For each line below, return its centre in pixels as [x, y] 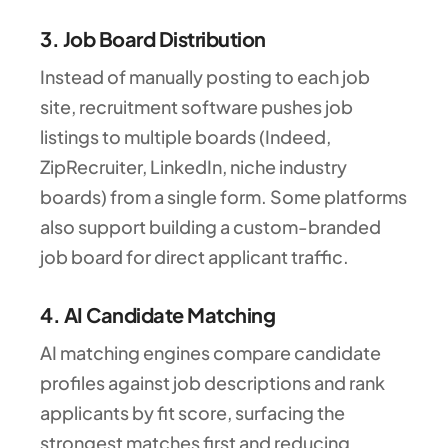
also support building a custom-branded [210, 226]
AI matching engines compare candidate [210, 352]
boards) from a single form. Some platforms [223, 196]
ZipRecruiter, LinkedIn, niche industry [193, 166]
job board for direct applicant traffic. [194, 256]
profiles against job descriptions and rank [212, 382]
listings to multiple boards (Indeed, [185, 136]
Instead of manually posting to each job [205, 76]
